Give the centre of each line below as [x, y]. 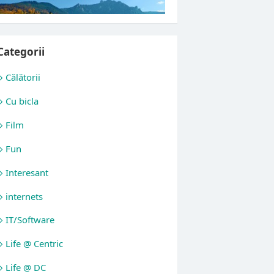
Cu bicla [22, 101]
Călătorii [23, 77]
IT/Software [30, 220]
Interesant [27, 172]
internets [24, 196]
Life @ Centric [35, 244]
